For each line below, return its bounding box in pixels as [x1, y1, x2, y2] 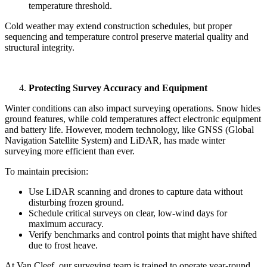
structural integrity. [5, 42, 74, 52]
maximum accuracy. [29, 218, 104, 229]
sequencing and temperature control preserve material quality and [5, 31, 249, 42]
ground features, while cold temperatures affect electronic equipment [5, 113, 261, 124]
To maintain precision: [5, 166, 88, 176]
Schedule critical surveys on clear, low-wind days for [29, 207, 227, 218]
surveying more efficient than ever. [5, 145, 135, 156]
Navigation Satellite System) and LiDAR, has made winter [5, 135, 225, 145]
